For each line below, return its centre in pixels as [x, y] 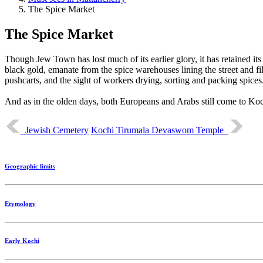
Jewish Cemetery [55, 130]
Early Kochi [22, 241]
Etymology [20, 203]
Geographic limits [30, 166]
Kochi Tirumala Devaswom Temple [160, 130]
